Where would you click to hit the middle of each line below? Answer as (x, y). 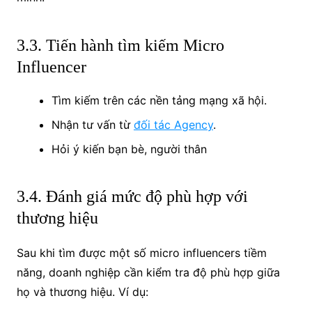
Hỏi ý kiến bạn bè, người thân (129, 149)
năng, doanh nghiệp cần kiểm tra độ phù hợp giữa (148, 272)
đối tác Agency (173, 124)
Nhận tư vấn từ (92, 124)
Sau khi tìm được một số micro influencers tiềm (141, 252)
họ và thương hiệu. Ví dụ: (82, 291)
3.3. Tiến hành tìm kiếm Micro (120, 45)
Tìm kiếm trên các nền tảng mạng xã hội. (159, 100)
